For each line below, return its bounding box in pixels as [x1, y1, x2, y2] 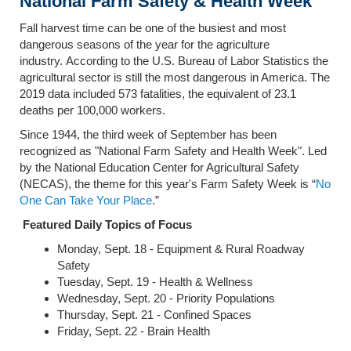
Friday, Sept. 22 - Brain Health [57, 324, 210, 338]
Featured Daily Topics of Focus [23, 217, 192, 231]
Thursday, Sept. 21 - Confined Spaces [57, 307, 251, 321]
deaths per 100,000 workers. [20, 103, 168, 117]
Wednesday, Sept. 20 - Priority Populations [57, 291, 275, 305]
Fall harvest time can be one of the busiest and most [20, 20, 286, 34]
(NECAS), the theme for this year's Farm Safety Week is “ [20, 176, 316, 190]
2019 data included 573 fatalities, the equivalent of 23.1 [20, 86, 296, 100]
